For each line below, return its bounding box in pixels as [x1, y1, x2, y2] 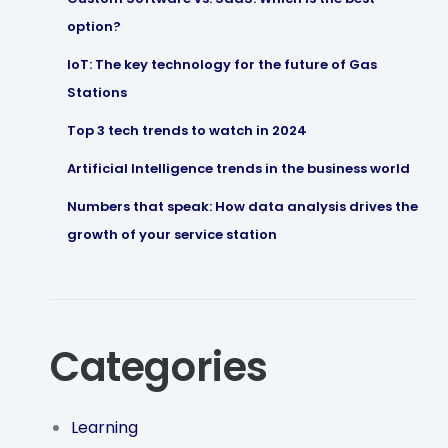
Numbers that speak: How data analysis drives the [66, 196, 418, 216]
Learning [70, 415, 138, 439]
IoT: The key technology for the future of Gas [66, 54, 377, 74]
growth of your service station [66, 224, 277, 244]
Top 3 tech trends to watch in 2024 [66, 120, 307, 140]
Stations [66, 82, 127, 102]
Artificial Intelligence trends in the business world [66, 158, 410, 178]
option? [66, 16, 121, 36]
